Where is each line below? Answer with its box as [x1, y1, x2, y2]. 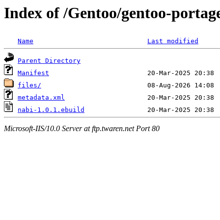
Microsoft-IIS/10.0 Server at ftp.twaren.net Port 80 [4, 124, 160, 133]
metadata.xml [18, 94, 65, 102]
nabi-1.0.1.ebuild [18, 106, 84, 114]
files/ [18, 82, 41, 89]
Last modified [147, 37, 198, 45]
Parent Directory [18, 57, 81, 65]
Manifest [18, 69, 49, 77]
